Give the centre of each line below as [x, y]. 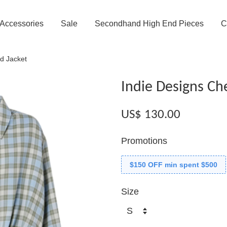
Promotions [144, 141]
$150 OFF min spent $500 [174, 165]
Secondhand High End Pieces [149, 24]
